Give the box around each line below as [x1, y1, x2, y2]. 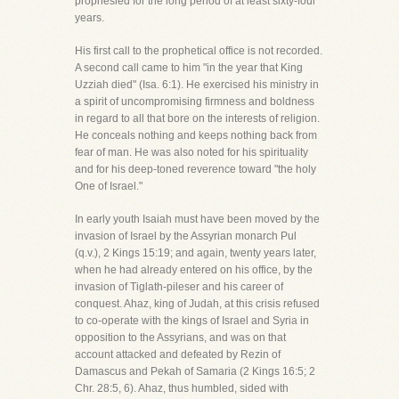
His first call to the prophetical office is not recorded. [75, 45, 322, 57]
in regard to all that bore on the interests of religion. [75, 112, 320, 125]
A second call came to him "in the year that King [75, 61, 303, 74]
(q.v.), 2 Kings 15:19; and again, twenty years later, [75, 247, 316, 259]
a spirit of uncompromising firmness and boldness [75, 95, 314, 108]
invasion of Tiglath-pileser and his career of [75, 281, 283, 293]
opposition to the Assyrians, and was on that [75, 331, 286, 344]
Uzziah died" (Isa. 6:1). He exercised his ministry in [75, 78, 319, 91]
